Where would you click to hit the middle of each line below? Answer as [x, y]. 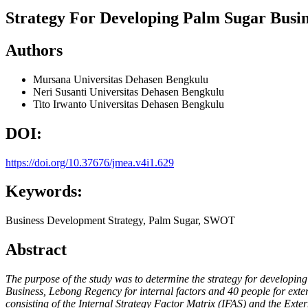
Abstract [36, 250]
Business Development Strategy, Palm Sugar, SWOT [120, 221]
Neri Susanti [61, 91]
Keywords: [44, 191]
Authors [34, 50]
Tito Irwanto [61, 104]
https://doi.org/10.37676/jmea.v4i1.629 [90, 162]
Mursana [53, 79]
